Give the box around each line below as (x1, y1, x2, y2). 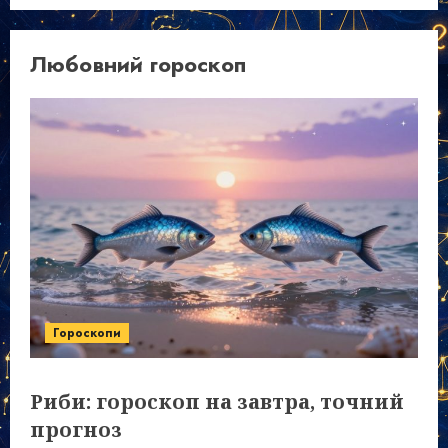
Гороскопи (53, 324, 121, 342)
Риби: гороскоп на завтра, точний (30, 388, 404, 415)
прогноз (30, 416, 122, 443)
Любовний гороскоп (30, 48, 246, 80)
